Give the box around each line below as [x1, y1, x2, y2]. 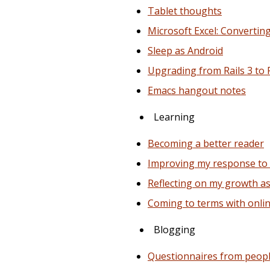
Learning [154, 110, 195, 124]
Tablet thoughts [148, 4, 222, 18]
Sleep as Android [148, 44, 223, 58]
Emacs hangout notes [148, 84, 246, 98]
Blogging [154, 223, 195, 237]
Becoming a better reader [148, 137, 264, 151]
